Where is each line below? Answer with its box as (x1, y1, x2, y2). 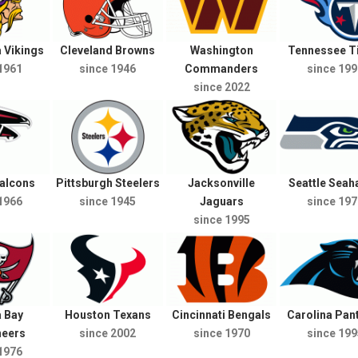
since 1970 (193, 326, 250, 340)
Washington (189, 44, 253, 58)
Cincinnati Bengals (172, 308, 272, 321)
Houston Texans (64, 308, 151, 321)
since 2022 (193, 81, 250, 94)
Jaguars (199, 194, 244, 208)
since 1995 (193, 213, 250, 226)
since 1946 (79, 62, 137, 76)
